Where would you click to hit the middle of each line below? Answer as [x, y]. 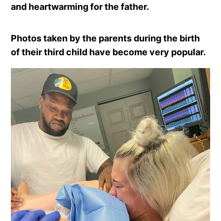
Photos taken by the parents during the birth [106, 38]
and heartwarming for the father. [80, 6]
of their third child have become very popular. [109, 52]
